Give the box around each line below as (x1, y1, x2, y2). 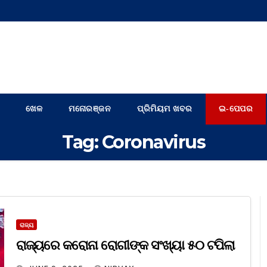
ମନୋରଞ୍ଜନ (69, 104, 111, 114)
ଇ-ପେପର (218, 104, 253, 114)
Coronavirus (101, 131, 205, 154)
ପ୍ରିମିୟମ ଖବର (137, 104, 193, 114)
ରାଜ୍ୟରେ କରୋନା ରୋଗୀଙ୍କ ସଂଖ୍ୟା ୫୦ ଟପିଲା (15, 237, 235, 254)
